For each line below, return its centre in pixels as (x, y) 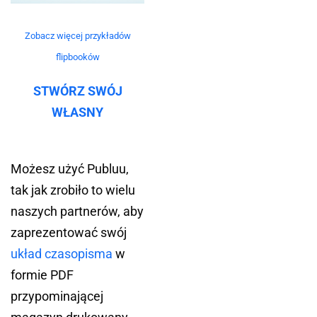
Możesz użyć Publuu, (70, 169)
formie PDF (42, 275)
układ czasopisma (62, 254)
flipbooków (77, 57)
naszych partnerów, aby (77, 211)
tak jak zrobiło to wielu (73, 190)
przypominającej (57, 296)
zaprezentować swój (69, 232)
